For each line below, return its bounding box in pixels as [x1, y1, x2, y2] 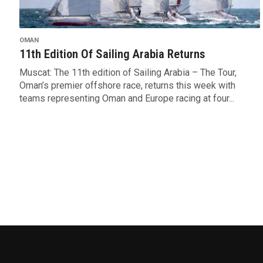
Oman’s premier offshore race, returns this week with [19, 80, 235, 92]
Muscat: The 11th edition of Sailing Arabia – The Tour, [19, 67, 237, 79]
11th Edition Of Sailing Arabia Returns [19, 47, 205, 62]
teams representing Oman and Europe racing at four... [19, 93, 234, 104]
